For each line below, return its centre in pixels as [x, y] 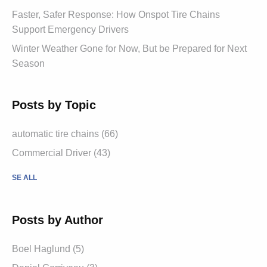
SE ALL [24, 177]
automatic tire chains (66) [65, 133]
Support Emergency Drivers [70, 29]
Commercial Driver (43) [61, 153]
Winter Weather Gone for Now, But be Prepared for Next [129, 48]
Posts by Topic [54, 105]
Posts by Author [58, 220]
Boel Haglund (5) [48, 249]
